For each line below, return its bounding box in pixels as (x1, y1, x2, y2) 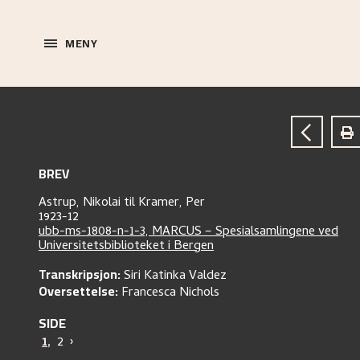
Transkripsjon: (39, 262, 121, 286)
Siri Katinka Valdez (124, 266, 227, 287)
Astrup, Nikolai (39, 193, 124, 214)
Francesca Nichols (121, 283, 219, 304)
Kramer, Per (138, 193, 205, 214)
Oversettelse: (39, 279, 118, 303)
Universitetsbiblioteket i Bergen (39, 236, 214, 257)
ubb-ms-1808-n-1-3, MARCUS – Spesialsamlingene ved (39, 222, 338, 243)
